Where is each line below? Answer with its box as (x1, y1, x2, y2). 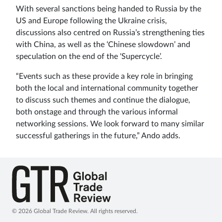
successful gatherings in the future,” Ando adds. (16, 131, 180, 140)
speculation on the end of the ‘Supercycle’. (16, 52, 162, 60)
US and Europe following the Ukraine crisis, (16, 16, 167, 25)
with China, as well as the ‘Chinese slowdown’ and (16, 40, 190, 49)
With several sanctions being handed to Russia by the (16, 4, 201, 13)
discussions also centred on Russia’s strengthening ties (16, 28, 205, 37)
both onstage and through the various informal (16, 108, 178, 116)
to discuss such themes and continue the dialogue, (16, 96, 190, 104)
